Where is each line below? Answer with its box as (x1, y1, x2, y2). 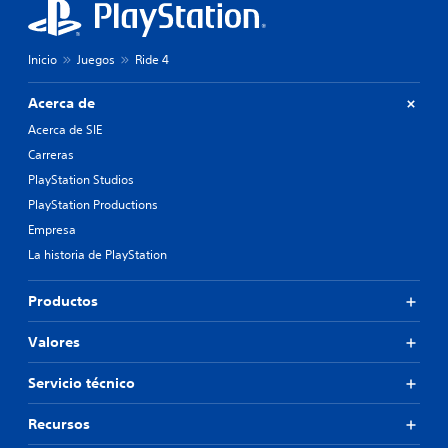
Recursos (28, 415, 90, 434)
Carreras (28, 146, 74, 164)
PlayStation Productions (28, 196, 158, 214)
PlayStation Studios (28, 171, 134, 189)
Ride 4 (135, 51, 169, 69)
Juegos (77, 51, 115, 69)
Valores (28, 333, 80, 352)
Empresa (28, 221, 76, 239)
